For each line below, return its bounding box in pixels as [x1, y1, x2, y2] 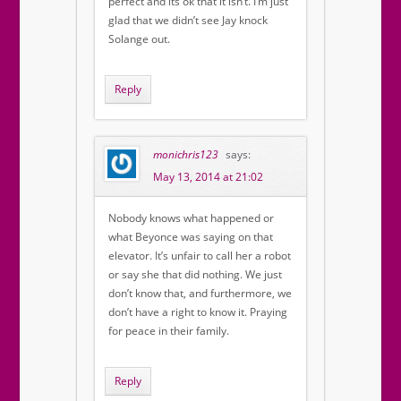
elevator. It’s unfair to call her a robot [108, 248, 291, 264]
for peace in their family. [108, 323, 229, 339]
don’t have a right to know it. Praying [108, 304, 287, 320]
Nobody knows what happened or [108, 210, 274, 226]
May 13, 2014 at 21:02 [153, 169, 263, 185]
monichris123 [153, 147, 218, 163]
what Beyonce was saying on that [108, 229, 273, 245]
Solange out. [108, 31, 170, 47]
